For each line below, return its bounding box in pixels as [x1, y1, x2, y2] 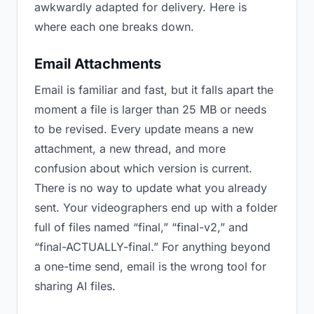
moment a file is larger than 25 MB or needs [34, 102, 266, 116]
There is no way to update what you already [34, 181, 267, 195]
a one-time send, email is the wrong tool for [34, 259, 266, 273]
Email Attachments [34, 55, 161, 72]
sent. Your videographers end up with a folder [34, 200, 278, 214]
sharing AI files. [34, 279, 116, 293]
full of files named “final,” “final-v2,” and [34, 220, 248, 234]
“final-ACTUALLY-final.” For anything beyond [34, 240, 271, 254]
